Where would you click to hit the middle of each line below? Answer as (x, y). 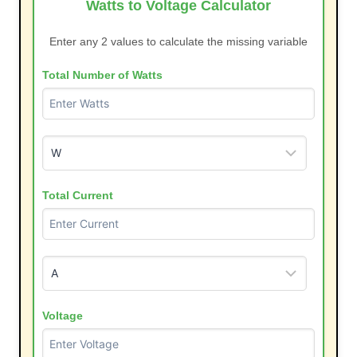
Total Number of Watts (102, 75)
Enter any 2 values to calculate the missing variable (178, 41)
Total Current (78, 195)
